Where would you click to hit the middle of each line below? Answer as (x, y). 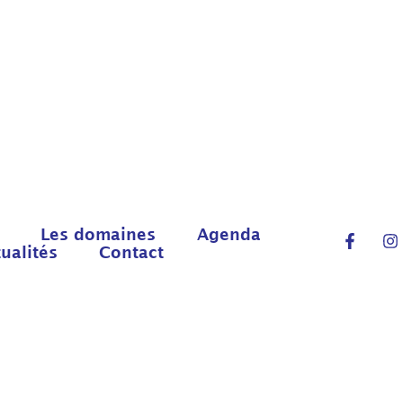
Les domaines (98, 234)
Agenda (228, 234)
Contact (132, 252)
